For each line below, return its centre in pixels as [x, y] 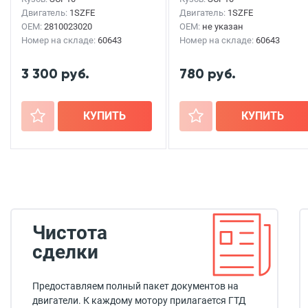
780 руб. [208, 74]
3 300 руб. [55, 74]
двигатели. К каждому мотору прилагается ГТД [139, 300]
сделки [65, 252]
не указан [223, 26]
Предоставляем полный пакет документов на [135, 286]
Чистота [70, 233]
